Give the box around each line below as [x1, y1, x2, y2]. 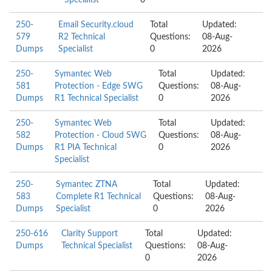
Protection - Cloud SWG [55, 131, 146, 140]
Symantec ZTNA [56, 180, 118, 189]
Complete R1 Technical [56, 192, 141, 201]
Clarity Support [61, 229, 118, 238]
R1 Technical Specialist [55, 94, 138, 103]
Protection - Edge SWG [55, 82, 143, 90]
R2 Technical [58, 33, 105, 41]
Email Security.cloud [58, 21, 134, 29]
